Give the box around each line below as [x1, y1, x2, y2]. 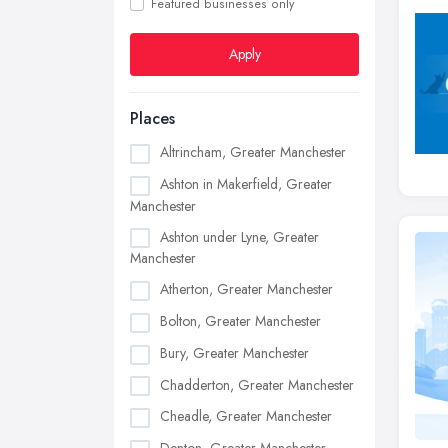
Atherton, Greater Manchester [160, 279, 333, 300]
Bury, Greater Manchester [160, 342, 309, 363]
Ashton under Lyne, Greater [160, 226, 319, 247]
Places [130, 107, 175, 130]
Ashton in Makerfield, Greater [160, 173, 332, 194]
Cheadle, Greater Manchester [160, 406, 332, 427]
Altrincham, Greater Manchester [160, 142, 346, 162]
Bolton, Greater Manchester [160, 311, 321, 332]
